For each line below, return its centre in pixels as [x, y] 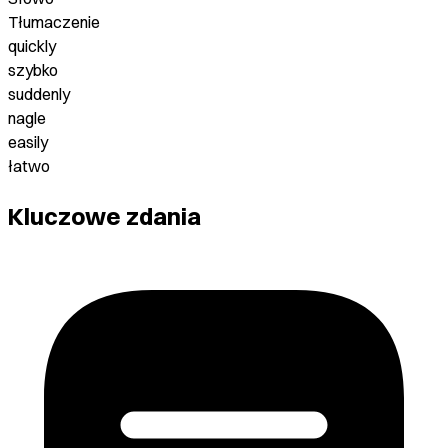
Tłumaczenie [54, 22]
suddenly [39, 94]
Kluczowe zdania [104, 216]
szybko [33, 70]
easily [28, 142]
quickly [32, 46]
